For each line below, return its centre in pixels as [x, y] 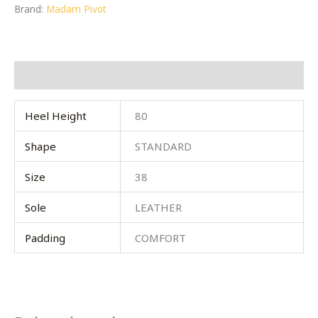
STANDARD [164, 147]
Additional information [76, 75]
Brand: [30, 10]
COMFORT [161, 238]
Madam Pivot [76, 10]
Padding [45, 238]
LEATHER [159, 208]
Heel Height [55, 116]
